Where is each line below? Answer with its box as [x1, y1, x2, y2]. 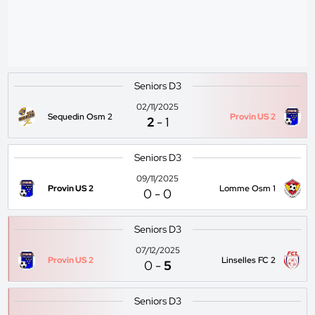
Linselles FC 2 [221, 255, 276, 266]
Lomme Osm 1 [219, 183, 276, 194]
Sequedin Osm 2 [48, 111, 113, 122]
